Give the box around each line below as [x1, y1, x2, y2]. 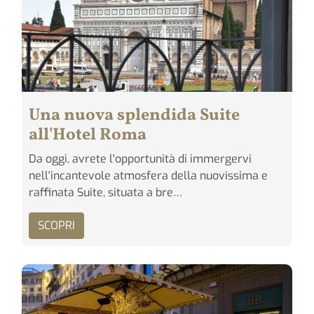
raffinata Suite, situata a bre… [29, 184, 182, 200]
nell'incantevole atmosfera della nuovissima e [29, 168, 268, 183]
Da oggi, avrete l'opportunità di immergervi [29, 151, 252, 166]
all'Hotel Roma [29, 123, 146, 147]
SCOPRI [38, 217, 75, 233]
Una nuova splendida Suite [29, 103, 240, 128]
